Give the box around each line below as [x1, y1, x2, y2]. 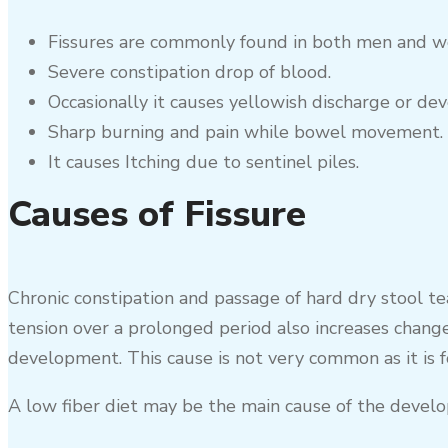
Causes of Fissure [8, 190, 306, 240]
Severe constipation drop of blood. [48, 60, 331, 85]
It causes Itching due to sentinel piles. [48, 150, 359, 175]
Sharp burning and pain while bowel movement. [48, 120, 443, 145]
